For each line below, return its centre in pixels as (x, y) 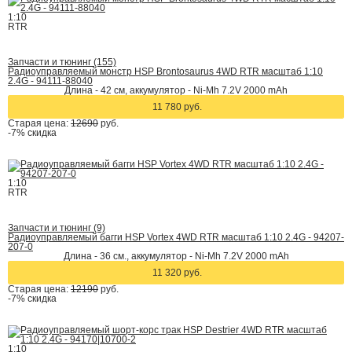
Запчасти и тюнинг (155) (62, 62)
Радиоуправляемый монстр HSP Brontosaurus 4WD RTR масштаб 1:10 (165, 71)
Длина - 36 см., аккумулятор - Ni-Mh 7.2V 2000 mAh (176, 256)
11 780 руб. (177, 107)
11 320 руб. (177, 273)
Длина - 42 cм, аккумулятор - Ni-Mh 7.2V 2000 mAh (176, 90)
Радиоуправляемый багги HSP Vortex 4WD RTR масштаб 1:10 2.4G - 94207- (176, 237)
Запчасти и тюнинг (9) (57, 228)
